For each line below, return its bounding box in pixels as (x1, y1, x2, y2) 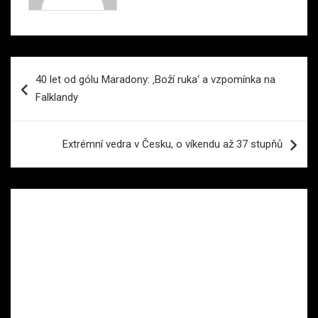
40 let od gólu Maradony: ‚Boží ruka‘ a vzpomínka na (35, 72, 275, 86)
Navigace (10, 56, 85, 77)
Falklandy (35, 90, 78, 104)
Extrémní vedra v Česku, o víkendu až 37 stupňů (62, 137, 283, 150)
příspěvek (10, 102, 89, 123)
